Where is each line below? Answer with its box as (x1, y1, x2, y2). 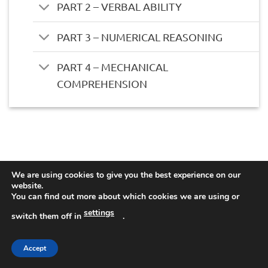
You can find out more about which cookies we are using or (11, 191, 239, 202)
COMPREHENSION (57, 77, 148, 90)
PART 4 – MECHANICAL (57, 60, 169, 73)
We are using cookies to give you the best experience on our (11, 169, 240, 181)
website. (11, 180, 43, 191)
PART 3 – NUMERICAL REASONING (57, 30, 223, 43)
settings (84, 206, 114, 218)
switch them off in (11, 210, 84, 222)
